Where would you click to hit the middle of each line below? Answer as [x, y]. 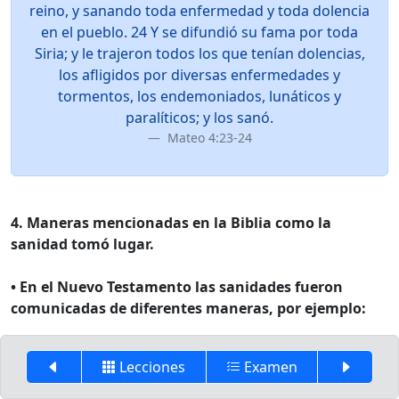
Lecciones [151, 367]
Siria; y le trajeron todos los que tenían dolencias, [199, 53]
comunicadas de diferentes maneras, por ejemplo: [188, 308]
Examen [269, 367]
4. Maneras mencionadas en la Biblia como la [171, 223]
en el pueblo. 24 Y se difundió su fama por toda [199, 32]
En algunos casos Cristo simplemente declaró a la [177, 351]
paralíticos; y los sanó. [199, 118]
